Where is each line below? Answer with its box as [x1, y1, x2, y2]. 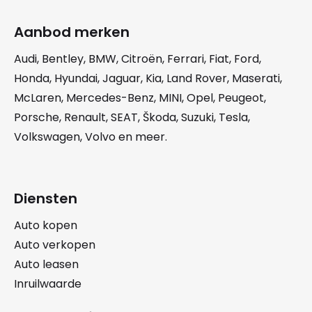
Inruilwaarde [14, 276, 81, 292]
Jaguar [102, 70, 141, 86]
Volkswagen [14, 129, 80, 145]
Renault [64, 109, 106, 125]
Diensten [14, 189, 77, 208]
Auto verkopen [14, 237, 95, 253]
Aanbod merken [14, 22, 130, 42]
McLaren [14, 90, 61, 106]
